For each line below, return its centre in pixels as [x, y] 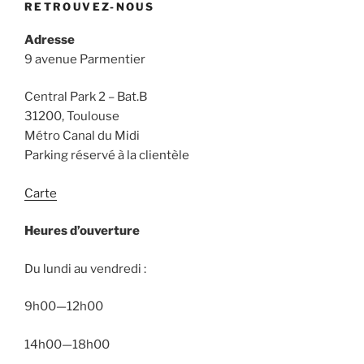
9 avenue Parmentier [85, 59]
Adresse [50, 39]
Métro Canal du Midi [82, 136]
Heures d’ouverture [82, 231]
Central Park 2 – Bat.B [86, 97]
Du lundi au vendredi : [85, 269]
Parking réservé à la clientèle [107, 156]
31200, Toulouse [72, 117]
